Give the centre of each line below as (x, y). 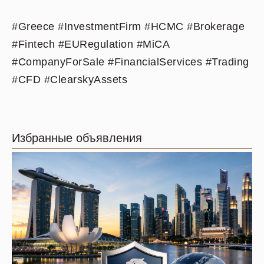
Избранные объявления (77, 138)
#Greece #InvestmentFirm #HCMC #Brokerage (128, 27)
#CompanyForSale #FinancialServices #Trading (131, 62)
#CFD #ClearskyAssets (70, 80)
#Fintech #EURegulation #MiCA (90, 44)
